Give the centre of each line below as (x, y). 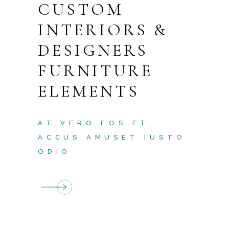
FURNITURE (95, 71)
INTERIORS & (103, 30)
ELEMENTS (89, 91)
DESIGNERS (93, 50)
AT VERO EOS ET (94, 123)
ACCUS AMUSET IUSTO (112, 137)
